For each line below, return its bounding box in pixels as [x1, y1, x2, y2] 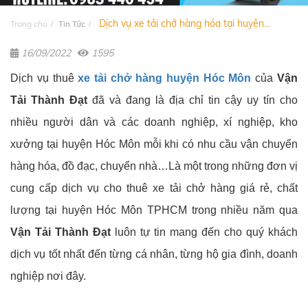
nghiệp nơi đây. [10, 270, 86, 283]
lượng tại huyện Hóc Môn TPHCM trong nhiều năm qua [10, 204, 298, 217]
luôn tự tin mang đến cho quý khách [110, 226, 298, 239]
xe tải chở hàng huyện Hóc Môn [78, 72, 252, 85]
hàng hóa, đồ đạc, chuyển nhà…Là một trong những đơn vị [10, 160, 298, 173]
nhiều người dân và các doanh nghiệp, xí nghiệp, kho [10, 116, 298, 129]
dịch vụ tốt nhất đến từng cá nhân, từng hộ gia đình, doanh [10, 248, 298, 261]
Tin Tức [58, 19, 85, 30]
